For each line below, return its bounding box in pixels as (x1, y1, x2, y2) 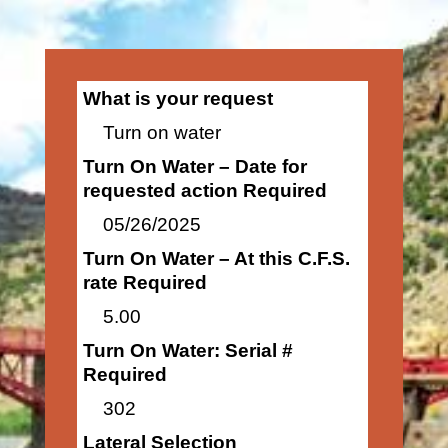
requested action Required (82, 180, 327, 201)
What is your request (82, 88, 273, 109)
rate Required (82, 272, 207, 293)
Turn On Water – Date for (82, 156, 307, 177)
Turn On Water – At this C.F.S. (82, 248, 350, 269)
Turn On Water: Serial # (82, 340, 293, 361)
